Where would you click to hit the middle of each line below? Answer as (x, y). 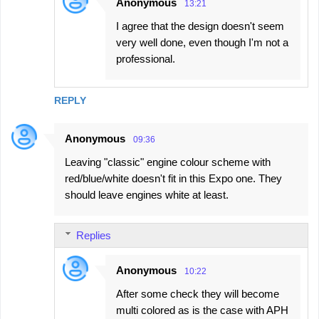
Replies (94, 235)
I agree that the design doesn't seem (200, 26)
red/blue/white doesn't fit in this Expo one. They (173, 178)
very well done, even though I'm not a (202, 42)
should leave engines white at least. (147, 194)
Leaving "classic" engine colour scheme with (168, 162)
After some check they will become (198, 293)
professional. (146, 58)
